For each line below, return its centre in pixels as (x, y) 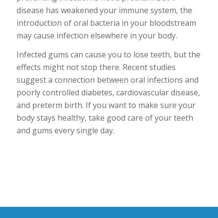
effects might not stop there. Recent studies (96, 67)
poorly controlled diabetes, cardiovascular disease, (108, 93)
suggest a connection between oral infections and (107, 80)
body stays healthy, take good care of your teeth (105, 118)
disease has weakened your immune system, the (104, 10)
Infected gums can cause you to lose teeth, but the (108, 55)
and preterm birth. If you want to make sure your (106, 105)
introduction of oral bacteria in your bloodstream (106, 23)
